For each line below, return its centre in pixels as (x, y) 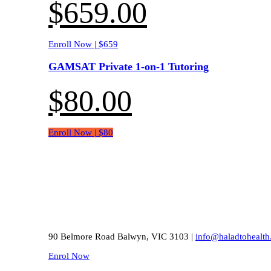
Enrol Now (69, 256)
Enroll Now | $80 (81, 133)
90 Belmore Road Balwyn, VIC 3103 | (122, 237)
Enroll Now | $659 (83, 44)
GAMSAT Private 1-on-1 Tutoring (129, 66)
